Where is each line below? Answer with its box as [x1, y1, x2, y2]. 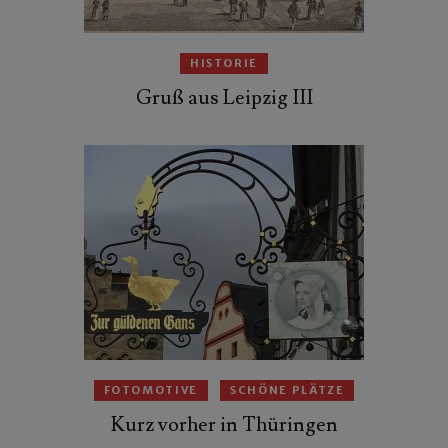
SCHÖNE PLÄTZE [230, 382, 345, 397]
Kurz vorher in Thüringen [110, 411, 338, 438]
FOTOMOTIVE [103, 382, 199, 397]
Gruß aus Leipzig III [135, 84, 313, 111]
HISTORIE [189, 55, 259, 70]
